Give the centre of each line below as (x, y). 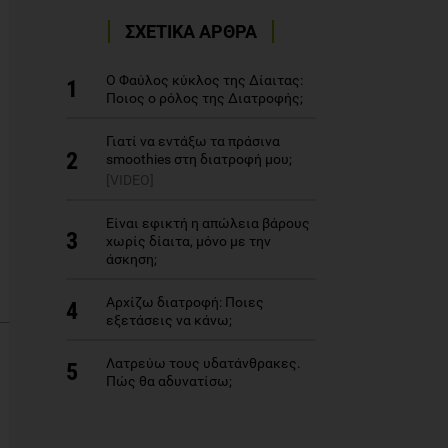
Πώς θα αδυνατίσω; (169, 381)
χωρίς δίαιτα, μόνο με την (188, 241)
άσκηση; (131, 259)
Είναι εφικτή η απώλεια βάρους (208, 223)
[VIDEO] (130, 180)
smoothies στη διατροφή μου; (199, 159)
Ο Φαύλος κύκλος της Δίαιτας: (204, 80)
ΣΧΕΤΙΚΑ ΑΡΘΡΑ (191, 31)
